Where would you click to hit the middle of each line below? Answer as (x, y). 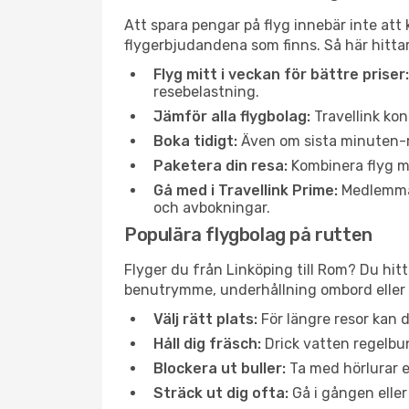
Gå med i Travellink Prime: (246, 190)
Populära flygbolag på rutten (248, 235)
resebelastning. (206, 92)
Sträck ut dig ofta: (221, 393)
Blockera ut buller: (220, 368)
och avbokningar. (212, 208)
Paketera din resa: (220, 166)
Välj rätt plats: (205, 319)
